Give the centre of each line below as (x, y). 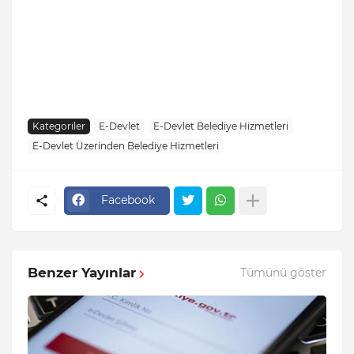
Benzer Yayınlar (82, 272)
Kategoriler (59, 126)
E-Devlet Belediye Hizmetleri (221, 126)
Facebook (128, 200)
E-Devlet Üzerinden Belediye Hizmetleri (126, 146)
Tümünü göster (283, 273)
